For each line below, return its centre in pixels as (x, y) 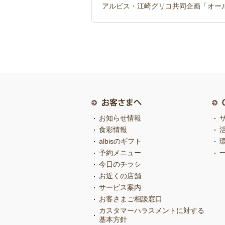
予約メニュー (120, 153)
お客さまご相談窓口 (131, 199)
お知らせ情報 (120, 118)
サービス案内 (120, 187)
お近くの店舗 (120, 176)
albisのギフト (120, 141)
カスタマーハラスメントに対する (152, 210)
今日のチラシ (120, 164)
